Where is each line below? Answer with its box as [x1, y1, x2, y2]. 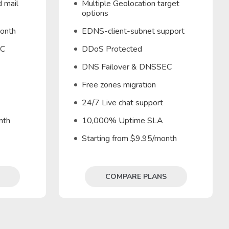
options [82, 8, 109, 19]
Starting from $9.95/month [82, 133, 177, 144]
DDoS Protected [82, 43, 143, 55]
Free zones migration [82, 79, 156, 90]
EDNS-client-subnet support [82, 26, 185, 37]
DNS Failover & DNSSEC [82, 61, 172, 73]
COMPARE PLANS [105, 172, 167, 181]
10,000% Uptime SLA [82, 115, 164, 126]
